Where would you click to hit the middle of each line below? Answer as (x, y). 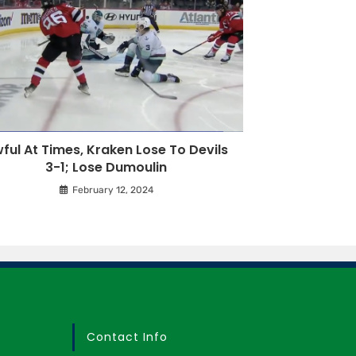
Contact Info (127, 337)
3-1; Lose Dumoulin (106, 168)
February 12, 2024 (112, 190)
